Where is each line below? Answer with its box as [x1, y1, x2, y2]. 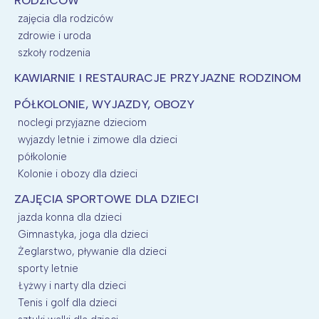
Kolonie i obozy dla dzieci [18, 167, 137, 181]
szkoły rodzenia [18, 46, 90, 60]
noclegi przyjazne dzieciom [18, 116, 147, 130]
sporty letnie [18, 262, 78, 276]
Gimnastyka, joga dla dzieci [18, 228, 148, 241]
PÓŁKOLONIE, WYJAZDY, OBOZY [14, 98, 194, 112]
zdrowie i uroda [18, 29, 91, 43]
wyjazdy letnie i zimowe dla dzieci [18, 133, 177, 147]
